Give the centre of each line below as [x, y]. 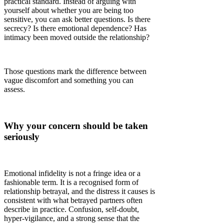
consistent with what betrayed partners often [73, 200]
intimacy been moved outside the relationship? [77, 37]
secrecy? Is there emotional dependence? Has [75, 28]
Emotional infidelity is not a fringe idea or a [72, 173]
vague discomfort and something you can [69, 80]
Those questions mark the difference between [75, 71]
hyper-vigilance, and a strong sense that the [72, 218]
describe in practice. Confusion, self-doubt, [71, 209]
